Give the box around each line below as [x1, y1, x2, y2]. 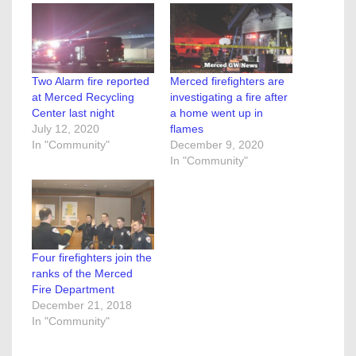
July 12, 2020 [32, 122, 99, 136]
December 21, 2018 [32, 299, 132, 312]
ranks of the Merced [32, 267, 133, 281]
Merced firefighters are [170, 75, 284, 88]
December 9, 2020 [170, 138, 264, 152]
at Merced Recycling [32, 91, 134, 104]
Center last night [32, 106, 114, 120]
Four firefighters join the [32, 251, 152, 265]
